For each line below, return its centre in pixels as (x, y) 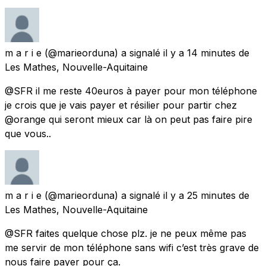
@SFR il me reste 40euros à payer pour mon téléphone (131, 91)
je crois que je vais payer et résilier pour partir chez (121, 105)
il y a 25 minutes (199, 195)
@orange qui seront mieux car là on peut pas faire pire (129, 119)
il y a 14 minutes (199, 53)
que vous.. (28, 133)
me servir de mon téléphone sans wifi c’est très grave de (132, 247)
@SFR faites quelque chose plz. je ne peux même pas (126, 233)
